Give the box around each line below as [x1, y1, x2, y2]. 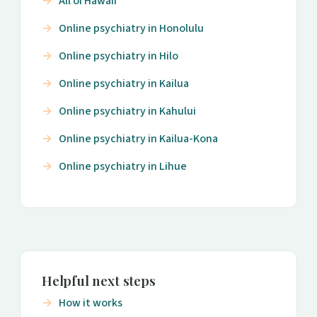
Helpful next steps [42, 272, 156, 290]
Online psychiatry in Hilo [59, 48, 178, 64]
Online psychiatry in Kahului [59, 103, 196, 120]
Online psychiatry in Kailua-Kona [59, 131, 218, 147]
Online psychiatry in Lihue [59, 158, 187, 175]
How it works [59, 295, 122, 311]
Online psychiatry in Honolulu [59, 21, 204, 37]
